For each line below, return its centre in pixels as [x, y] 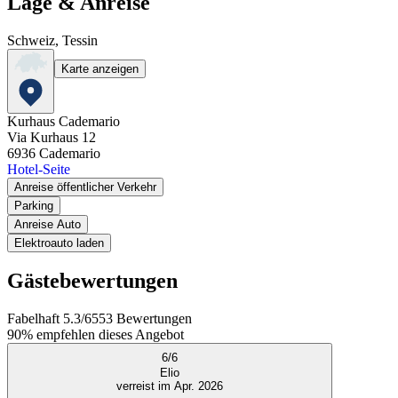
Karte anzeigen [100, 68]
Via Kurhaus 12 [52, 137]
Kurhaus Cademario [64, 121]
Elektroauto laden [59, 243]
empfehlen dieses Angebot [110, 335]
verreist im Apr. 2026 [170, 386]
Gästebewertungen [92, 281]
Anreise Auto [48, 224]
